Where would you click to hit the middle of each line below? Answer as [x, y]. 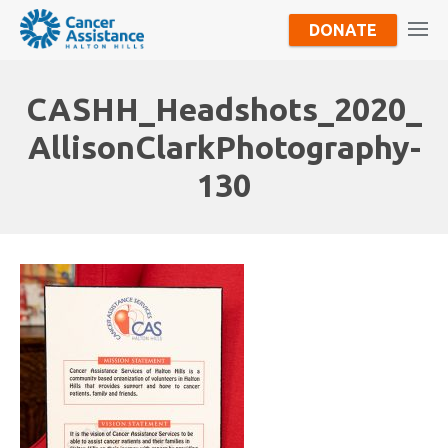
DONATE [343, 30]
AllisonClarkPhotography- [224, 147]
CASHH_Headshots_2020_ [224, 109]
